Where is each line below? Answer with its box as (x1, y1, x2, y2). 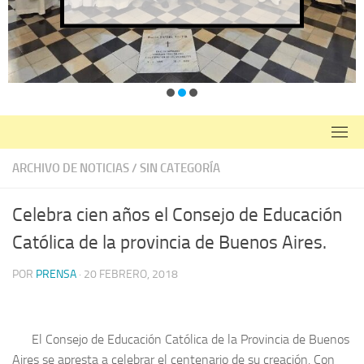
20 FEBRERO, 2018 (84, 266, 178, 281)
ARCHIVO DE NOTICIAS (12, 160, 129, 175)
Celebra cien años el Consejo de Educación (12, 202, 342, 226)
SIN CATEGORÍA (140, 160, 220, 175)
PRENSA (36, 266, 76, 281)
